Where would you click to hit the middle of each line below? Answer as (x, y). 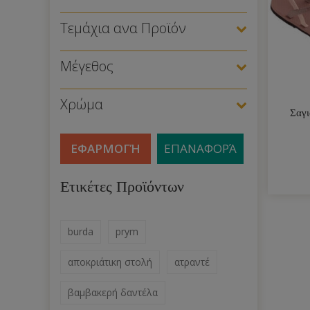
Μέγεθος (87, 66)
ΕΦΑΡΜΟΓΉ (106, 148)
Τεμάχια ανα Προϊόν (123, 28)
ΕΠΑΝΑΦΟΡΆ (201, 148)
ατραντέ (192, 262)
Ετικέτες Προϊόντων (122, 186)
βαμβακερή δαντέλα (113, 292)
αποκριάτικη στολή (110, 262)
